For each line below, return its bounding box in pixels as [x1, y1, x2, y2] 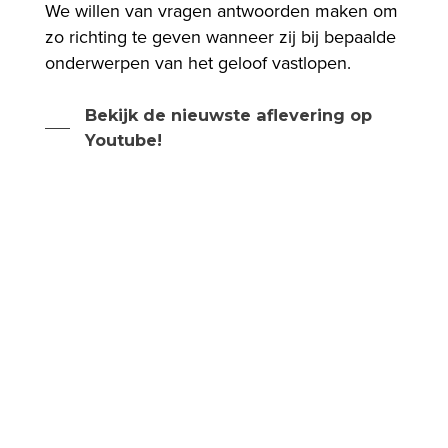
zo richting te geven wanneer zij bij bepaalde [44, 25, 396, 48]
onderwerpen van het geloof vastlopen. [44, 51, 351, 74]
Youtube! [84, 129, 162, 150]
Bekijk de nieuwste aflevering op [84, 104, 372, 125]
